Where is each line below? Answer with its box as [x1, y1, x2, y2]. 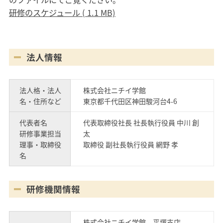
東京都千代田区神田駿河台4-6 [83, 96, 177, 106]
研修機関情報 [26, 183, 80, 196]
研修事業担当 [19, 128, 61, 138]
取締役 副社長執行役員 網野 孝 [83, 139, 178, 149]
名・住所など [19, 96, 61, 106]
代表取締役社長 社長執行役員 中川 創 [83, 117, 199, 127]
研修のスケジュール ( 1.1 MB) [8, 6, 115, 18]
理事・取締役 [19, 139, 61, 149]
